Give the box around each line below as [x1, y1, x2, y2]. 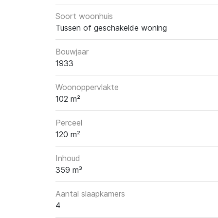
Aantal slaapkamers [55, 189, 125, 199]
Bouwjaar [55, 47, 89, 57]
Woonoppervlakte [55, 82, 119, 92]
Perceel [55, 118, 82, 128]
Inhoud [55, 153, 80, 163]
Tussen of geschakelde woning [55, 23, 167, 33]
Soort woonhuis [55, 11, 113, 21]
